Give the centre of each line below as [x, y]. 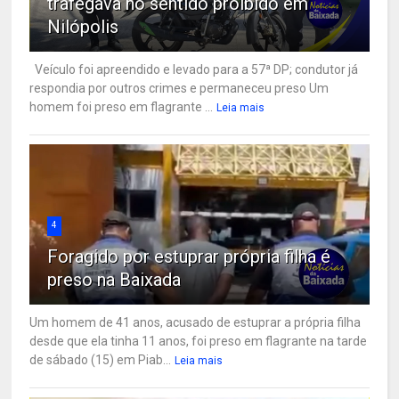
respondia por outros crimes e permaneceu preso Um [179, 88]
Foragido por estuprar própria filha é [189, 256]
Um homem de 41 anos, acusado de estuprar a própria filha [195, 322]
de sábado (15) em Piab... [101, 359]
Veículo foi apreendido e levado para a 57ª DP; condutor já [194, 69]
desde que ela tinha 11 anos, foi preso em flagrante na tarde [199, 341]
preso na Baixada [114, 279]
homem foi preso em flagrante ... [122, 106]
